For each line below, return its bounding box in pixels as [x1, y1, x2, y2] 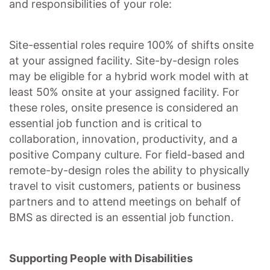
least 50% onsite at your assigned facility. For [9, 86, 239, 98]
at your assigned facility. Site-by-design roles [9, 54, 239, 67]
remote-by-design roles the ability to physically [9, 164, 250, 177]
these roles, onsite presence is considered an [9, 101, 239, 114]
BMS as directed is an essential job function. [9, 211, 234, 224]
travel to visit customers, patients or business [9, 180, 240, 192]
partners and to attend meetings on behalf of [9, 195, 241, 208]
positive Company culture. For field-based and [9, 148, 245, 161]
